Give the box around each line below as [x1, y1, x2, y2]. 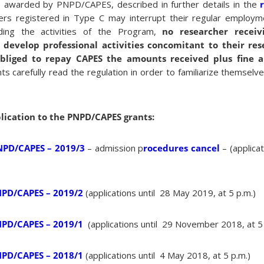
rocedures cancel [143, 142, 220, 154]
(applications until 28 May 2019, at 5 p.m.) [83, 187, 256, 199]
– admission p [84, 142, 144, 154]
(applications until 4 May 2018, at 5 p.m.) [83, 249, 250, 262]
